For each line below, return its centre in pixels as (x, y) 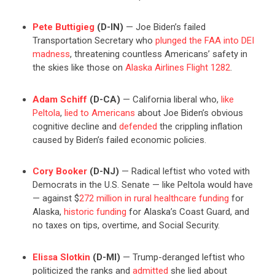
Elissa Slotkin (61, 257)
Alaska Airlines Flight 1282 (177, 68)
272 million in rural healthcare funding (154, 199)
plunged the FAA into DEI (204, 41)
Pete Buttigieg (63, 27)
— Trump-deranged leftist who (182, 257)
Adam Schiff (60, 99)
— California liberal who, (170, 99)
